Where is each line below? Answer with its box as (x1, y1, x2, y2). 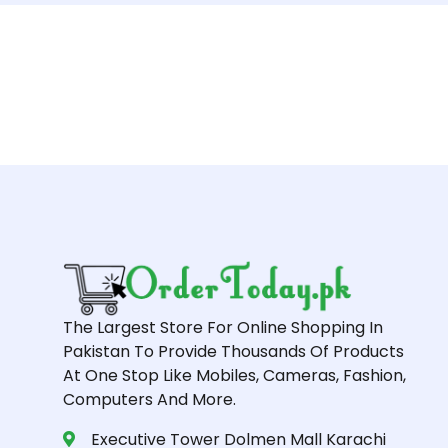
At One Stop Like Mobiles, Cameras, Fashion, (63, 364, 406, 388)
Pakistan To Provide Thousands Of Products (63, 340, 404, 364)
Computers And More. (63, 388, 236, 412)
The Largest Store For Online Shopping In (63, 316, 383, 340)
